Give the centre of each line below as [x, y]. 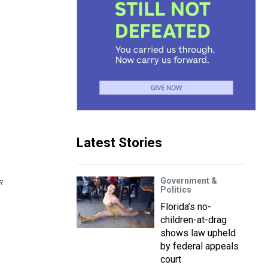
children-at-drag [194, 220]
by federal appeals [200, 246]
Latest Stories [119, 143]
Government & [189, 181]
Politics [176, 190]
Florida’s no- [186, 207]
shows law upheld [198, 233]
